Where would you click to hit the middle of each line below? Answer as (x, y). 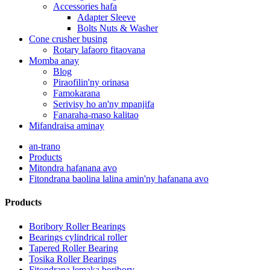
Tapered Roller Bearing (74, 248)
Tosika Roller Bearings (73, 259)
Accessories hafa (85, 6)
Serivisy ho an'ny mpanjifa (104, 104)
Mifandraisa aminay (67, 126)
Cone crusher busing (68, 39)
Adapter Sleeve (106, 17)
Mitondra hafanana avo (73, 168)
